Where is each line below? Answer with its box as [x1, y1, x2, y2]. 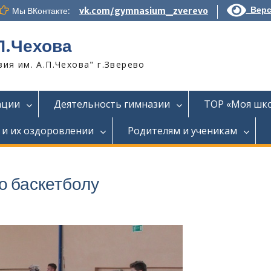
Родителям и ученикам [128, 124, 237, 137]
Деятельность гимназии [54, 97, 170, 111]
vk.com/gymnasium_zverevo [79, 5, 208, 16]
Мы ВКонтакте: [12, 5, 70, 16]
